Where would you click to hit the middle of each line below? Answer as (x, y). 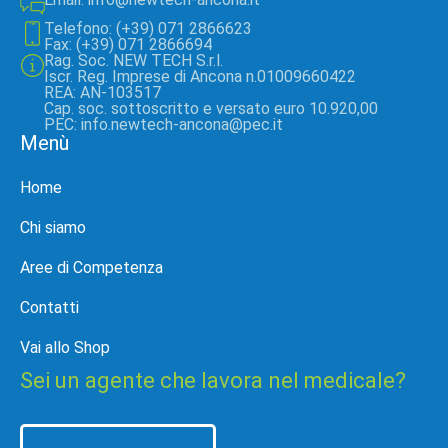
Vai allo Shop (65, 347)
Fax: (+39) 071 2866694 (127, 44)
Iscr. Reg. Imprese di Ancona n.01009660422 (199, 76)
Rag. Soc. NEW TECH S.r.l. (133, 60)
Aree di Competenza (91, 267)
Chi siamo (53, 227)
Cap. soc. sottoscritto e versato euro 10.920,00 (210, 108)
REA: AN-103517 (102, 92)
